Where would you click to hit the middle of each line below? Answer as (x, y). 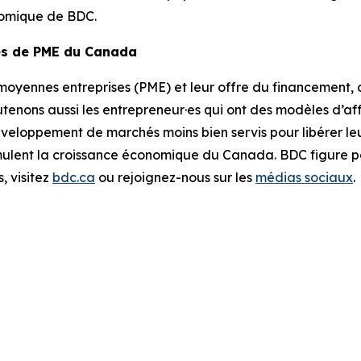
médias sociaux (304, 177)
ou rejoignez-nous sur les (175, 177)
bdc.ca (74, 177)
